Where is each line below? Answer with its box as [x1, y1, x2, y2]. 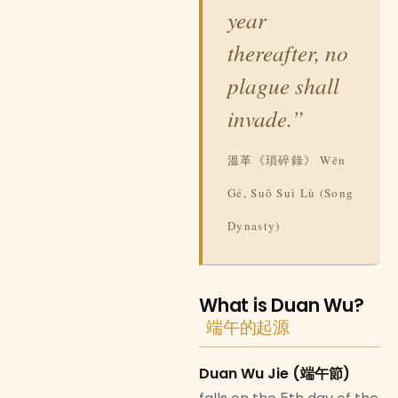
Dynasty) [227, 217, 281, 234]
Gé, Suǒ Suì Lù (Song [227, 184, 354, 201]
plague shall [227, 69, 339, 100]
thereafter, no [227, 36, 348, 68]
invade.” [227, 102, 304, 133]
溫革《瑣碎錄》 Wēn [227, 151, 346, 168]
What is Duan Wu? [199, 292, 364, 319]
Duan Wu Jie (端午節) [199, 363, 350, 385]
